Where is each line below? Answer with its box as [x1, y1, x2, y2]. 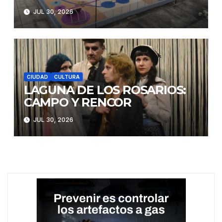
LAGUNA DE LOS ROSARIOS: [23, 82, 186, 97]
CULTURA [54, 73, 80, 80]
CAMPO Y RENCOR [23, 95, 131, 110]
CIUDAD [26, 73, 48, 80]
